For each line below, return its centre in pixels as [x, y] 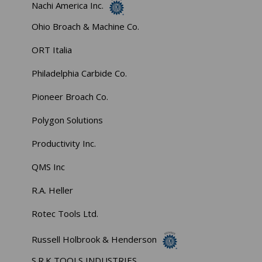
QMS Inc [49, 167]
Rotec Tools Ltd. [65, 214]
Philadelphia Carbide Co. [80, 73]
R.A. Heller [53, 190]
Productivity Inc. [64, 144]
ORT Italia [52, 50]
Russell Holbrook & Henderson [94, 239]
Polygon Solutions [68, 120]
